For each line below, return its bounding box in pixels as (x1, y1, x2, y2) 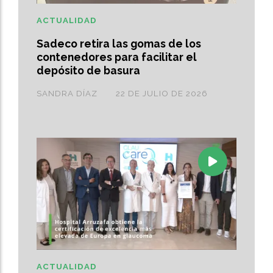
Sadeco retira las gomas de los (37, 37, 201, 50)
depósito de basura (37, 63, 140, 77)
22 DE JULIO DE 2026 (116, 88, 208, 98)
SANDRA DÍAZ (37, 88, 97, 98)
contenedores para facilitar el (37, 50, 197, 63)
